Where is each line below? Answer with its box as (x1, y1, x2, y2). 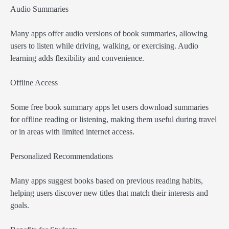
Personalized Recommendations (10, 152, 113, 161)
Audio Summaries (10, 4, 68, 13)
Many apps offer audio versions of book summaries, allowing (10, 29, 208, 38)
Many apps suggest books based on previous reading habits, (10, 176, 203, 186)
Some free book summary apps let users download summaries (10, 102, 209, 111)
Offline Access (10, 78, 58, 87)
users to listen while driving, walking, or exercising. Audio (10, 41, 198, 50)
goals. (10, 201, 29, 210)
